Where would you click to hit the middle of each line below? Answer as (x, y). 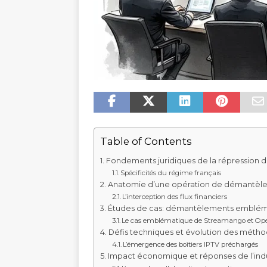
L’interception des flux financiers (175, 197)
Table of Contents (146, 142)
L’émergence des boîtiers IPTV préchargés (191, 245)
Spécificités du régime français (171, 173)
